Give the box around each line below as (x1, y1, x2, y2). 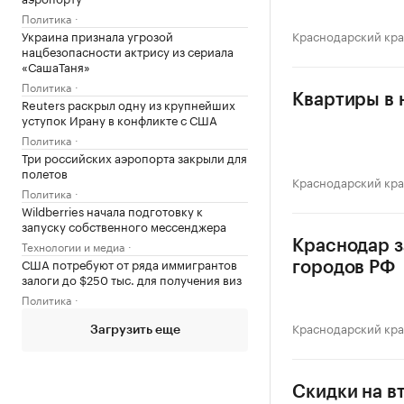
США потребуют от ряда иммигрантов (22, 254, 237, 272)
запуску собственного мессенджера (22, 216, 226, 234)
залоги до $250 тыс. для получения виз (22, 270, 242, 288)
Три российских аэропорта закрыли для (22, 148, 247, 166)
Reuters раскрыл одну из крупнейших (22, 95, 235, 113)
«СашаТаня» (22, 57, 90, 75)
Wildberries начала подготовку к (22, 201, 203, 219)
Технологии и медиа (22, 237, 124, 254)
